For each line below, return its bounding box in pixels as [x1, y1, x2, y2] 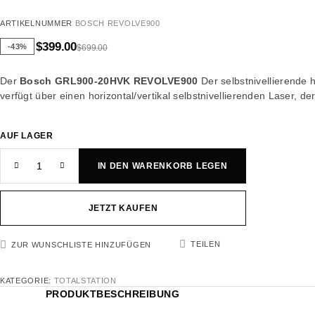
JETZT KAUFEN [88, 202, 158, 213]
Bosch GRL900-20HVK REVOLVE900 [20, 75, 198, 86]
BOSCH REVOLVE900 [75, 18, 160, 27]
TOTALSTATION [53, 276, 117, 285]
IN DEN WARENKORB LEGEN [97, 160, 228, 171]
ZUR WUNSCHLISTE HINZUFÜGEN [11, 240, 151, 249]
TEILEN [191, 239, 221, 248]
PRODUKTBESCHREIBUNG [46, 288, 180, 300]
